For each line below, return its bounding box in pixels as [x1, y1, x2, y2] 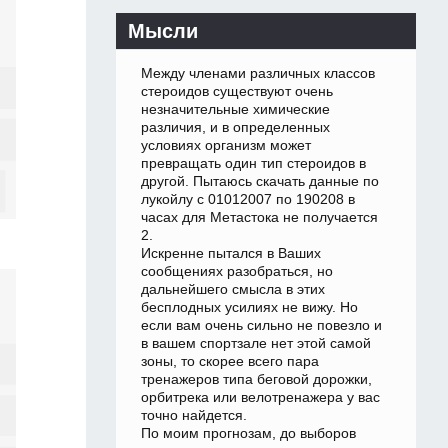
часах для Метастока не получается [141, 209, 378, 226]
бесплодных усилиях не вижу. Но [141, 299, 358, 316]
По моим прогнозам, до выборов [141, 425, 356, 442]
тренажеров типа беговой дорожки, [141, 371, 372, 388]
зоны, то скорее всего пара [141, 353, 319, 370]
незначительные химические [141, 101, 330, 118]
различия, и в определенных [141, 119, 330, 136]
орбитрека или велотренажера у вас [141, 389, 380, 406]
